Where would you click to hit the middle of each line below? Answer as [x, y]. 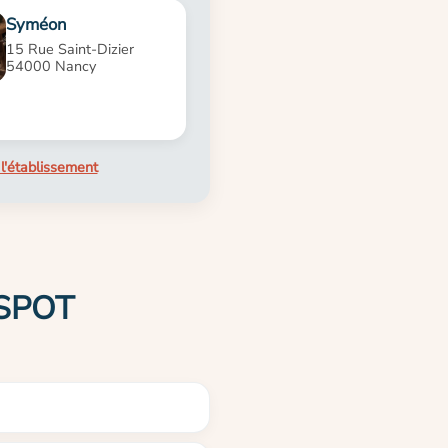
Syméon [37, 24]
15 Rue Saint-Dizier [70, 48]
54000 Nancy [51, 65]
